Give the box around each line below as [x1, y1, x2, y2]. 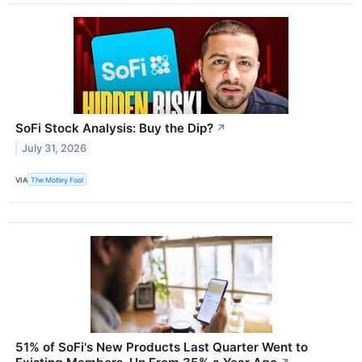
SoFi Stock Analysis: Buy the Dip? [15, 120, 213, 137]
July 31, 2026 [22, 141, 87, 154]
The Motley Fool [31, 175, 84, 184]
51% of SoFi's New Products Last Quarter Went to [15, 339, 308, 356]
